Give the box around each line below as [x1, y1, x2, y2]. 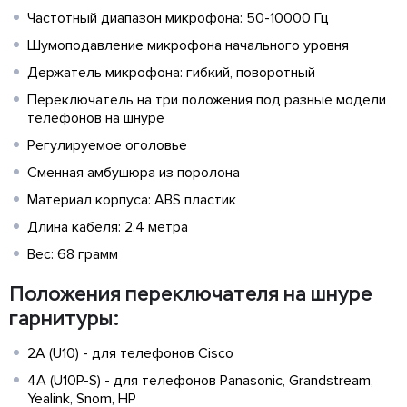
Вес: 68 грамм [27, 245, 118, 263]
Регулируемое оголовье [27, 136, 187, 154]
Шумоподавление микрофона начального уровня [27, 36, 349, 55]
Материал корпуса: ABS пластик [27, 191, 236, 209]
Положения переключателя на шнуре [9, 282, 372, 306]
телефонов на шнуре [27, 109, 164, 127]
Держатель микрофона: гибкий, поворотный [27, 64, 315, 82]
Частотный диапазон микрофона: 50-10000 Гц [27, 9, 329, 27]
